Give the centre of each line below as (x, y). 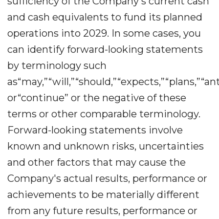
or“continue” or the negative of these (97, 98)
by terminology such (57, 66)
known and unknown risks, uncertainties (106, 146)
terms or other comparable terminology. (104, 114)
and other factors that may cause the (97, 162)
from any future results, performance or (102, 211)
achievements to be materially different (103, 195)
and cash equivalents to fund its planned (105, 17)
